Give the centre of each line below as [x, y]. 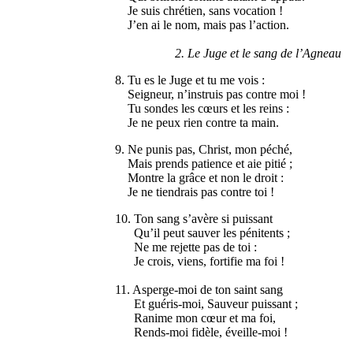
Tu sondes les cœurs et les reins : [203, 109]
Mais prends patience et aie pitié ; [204, 164]
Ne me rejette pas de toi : [186, 247]
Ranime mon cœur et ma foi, [196, 318]
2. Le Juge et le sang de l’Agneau [229, 54]
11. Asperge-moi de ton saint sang [199, 290]
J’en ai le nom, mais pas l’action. [203, 25]
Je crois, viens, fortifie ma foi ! [200, 262]
